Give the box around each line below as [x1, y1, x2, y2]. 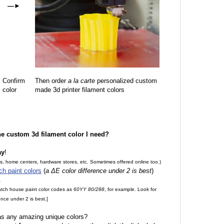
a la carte [68, 77, 95, 84]
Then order [35, 77, 68, 84]
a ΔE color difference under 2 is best [45, 167, 151, 174]
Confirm [2, 77, 25, 84]
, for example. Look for [104, 186, 156, 192]
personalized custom [95, 77, 157, 84]
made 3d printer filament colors [35, 86, 124, 93]
